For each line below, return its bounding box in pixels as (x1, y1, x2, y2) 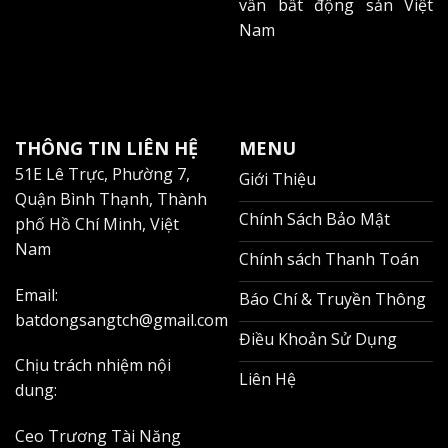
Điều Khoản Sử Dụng (239, 327, 397, 350)
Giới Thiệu (239, 167, 316, 190)
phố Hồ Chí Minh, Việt (15, 212, 179, 235)
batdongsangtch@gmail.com (15, 308, 228, 331)
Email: (15, 283, 58, 306)
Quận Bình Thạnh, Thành (15, 187, 207, 210)
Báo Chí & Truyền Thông (239, 287, 426, 310)
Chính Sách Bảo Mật (239, 207, 390, 230)
